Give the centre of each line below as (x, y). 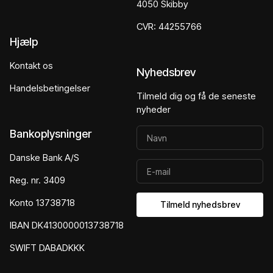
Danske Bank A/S (44, 158)
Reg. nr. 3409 (37, 180)
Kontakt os (31, 66)
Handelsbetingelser (50, 88)
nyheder (154, 109)
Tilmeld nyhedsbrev (200, 204)
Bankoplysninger (51, 134)
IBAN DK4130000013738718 (67, 225)
